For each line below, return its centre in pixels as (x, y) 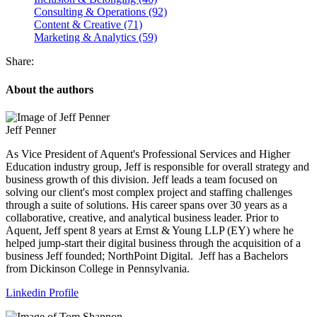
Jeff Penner (31, 129)
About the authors (50, 89)
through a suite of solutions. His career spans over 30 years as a (146, 204)
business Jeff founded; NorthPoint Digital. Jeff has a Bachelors (147, 255)
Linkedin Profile (42, 292)
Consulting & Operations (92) (100, 12)
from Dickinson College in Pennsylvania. (98, 268)
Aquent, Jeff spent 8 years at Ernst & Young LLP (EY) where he (150, 230)
